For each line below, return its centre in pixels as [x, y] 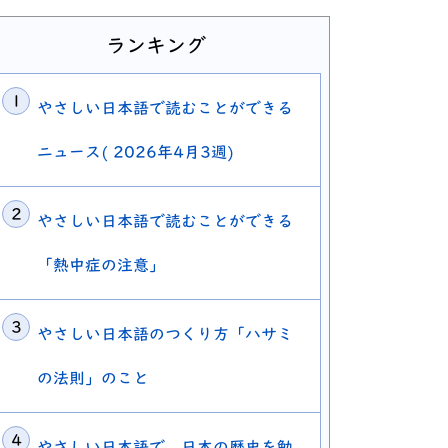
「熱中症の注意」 [101, 265]
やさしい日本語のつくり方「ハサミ [165, 334]
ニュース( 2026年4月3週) [135, 152]
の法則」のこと [93, 378]
